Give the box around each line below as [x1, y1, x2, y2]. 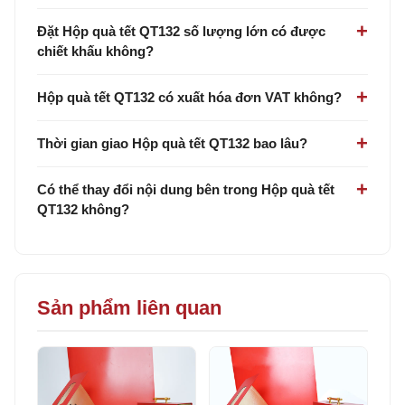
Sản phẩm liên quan [37, 296, 221, 319]
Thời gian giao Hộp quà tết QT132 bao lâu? [37, 135, 307, 151]
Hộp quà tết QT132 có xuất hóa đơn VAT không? [37, 89, 342, 105]
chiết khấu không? [37, 42, 154, 59]
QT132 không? [37, 201, 129, 217]
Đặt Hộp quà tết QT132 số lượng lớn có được [37, 23, 325, 39]
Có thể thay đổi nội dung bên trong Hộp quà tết [37, 181, 334, 197]
